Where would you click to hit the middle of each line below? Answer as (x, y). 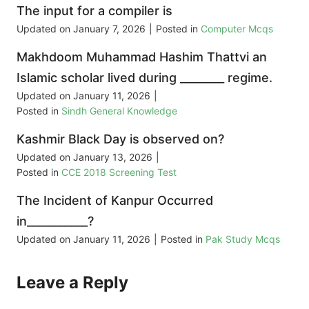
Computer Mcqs (237, 29)
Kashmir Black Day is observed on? (120, 139)
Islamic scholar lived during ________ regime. (144, 78)
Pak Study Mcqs (243, 239)
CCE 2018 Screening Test (119, 172)
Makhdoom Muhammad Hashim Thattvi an (142, 57)
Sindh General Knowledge (119, 111)
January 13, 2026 (113, 157)
